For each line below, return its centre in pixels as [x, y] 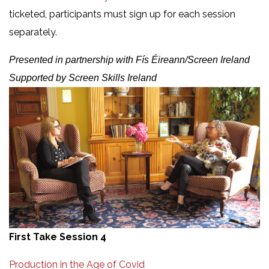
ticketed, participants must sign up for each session [122, 14]
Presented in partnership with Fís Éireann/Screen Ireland [129, 59]
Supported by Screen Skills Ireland [83, 77]
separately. [33, 32]
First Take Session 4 [58, 237]
